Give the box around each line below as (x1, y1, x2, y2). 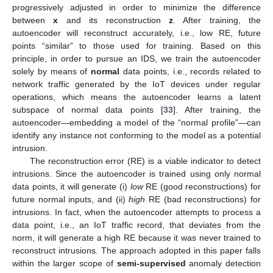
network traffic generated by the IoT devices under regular (12, 79, 261, 89)
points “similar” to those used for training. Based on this (12, 40, 261, 51)
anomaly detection (185, 258, 261, 268)
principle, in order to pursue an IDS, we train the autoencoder (12, 53, 261, 63)
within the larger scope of (12, 258, 117, 268)
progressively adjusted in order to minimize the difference (12, 2, 261, 12)
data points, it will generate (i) (12, 181, 130, 191)
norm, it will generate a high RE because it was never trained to (12, 232, 261, 243)
